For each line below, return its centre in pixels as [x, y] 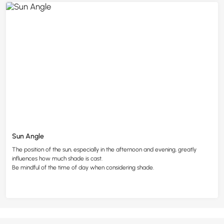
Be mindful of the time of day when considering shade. [83, 168]
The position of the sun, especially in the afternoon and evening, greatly [104, 150]
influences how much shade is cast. [57, 159]
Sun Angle [28, 136]
